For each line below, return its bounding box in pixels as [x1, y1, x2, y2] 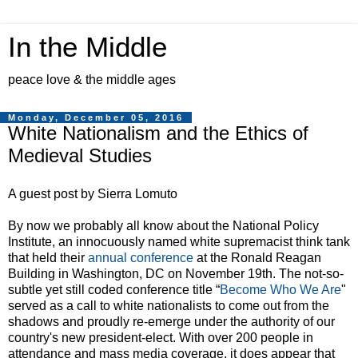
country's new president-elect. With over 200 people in [8, 330, 313, 344]
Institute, [8, 234, 58, 249]
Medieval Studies [8, 145, 152, 166]
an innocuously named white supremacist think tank [58, 234, 350, 249]
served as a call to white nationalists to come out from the [8, 298, 329, 312]
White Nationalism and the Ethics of [8, 122, 308, 144]
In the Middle [8, 32, 167, 62]
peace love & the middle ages [8, 73, 176, 86]
